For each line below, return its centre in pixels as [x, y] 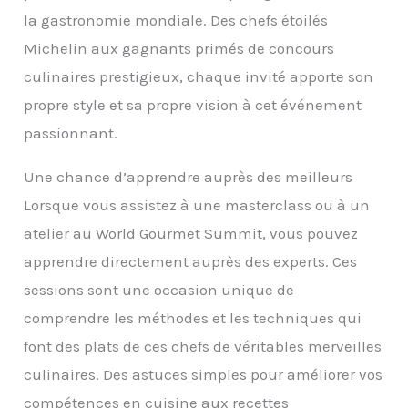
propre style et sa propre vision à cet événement [193, 105]
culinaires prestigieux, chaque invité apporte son [199, 77]
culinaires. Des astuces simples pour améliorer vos [204, 375]
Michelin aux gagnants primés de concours [179, 49]
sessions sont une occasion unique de [159, 290]
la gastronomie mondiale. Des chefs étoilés [176, 20]
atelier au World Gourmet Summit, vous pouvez [191, 234]
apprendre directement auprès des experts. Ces [191, 262]
